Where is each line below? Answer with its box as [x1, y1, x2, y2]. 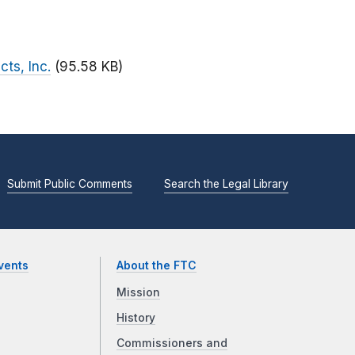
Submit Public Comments [7, 177, 132, 190]
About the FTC [116, 259, 197, 273]
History [116, 311, 156, 325]
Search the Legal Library [164, 177, 288, 190]
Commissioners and [116, 337, 228, 350]
